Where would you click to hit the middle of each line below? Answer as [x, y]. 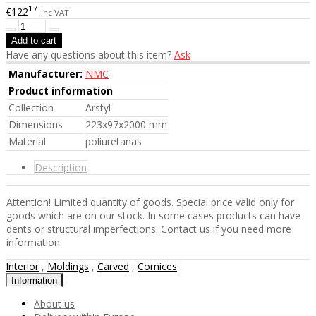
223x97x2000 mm [126, 124]
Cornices [157, 266]
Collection [31, 107]
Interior [22, 266]
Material [27, 141]
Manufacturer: [45, 73]
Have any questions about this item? [90, 54]
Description [61, 167]
